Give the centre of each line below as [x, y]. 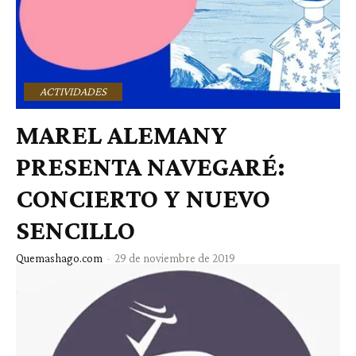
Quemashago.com [59, 258]
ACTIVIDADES [73, 91]
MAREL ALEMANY [122, 134]
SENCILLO [75, 230]
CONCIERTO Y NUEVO [143, 198]
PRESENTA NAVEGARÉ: [151, 166]
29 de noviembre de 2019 [175, 258]
